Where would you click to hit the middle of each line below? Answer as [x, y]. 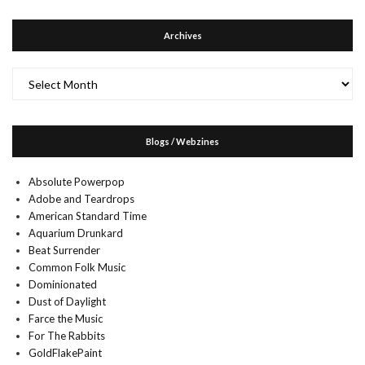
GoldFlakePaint [65, 353]
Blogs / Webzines [182, 141]
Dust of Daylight [67, 301]
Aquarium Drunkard [76, 233]
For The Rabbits [67, 336]
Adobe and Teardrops [81, 199]
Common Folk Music [77, 267]
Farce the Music [66, 319]
